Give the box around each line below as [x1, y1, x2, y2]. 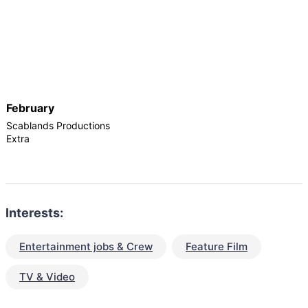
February [6, 101, 54, 115]
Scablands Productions [6, 119, 110, 131]
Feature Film [186, 239, 247, 253]
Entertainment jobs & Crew [19, 239, 153, 253]
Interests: [5, 205, 63, 220]
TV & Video [19, 269, 75, 283]
